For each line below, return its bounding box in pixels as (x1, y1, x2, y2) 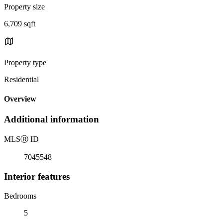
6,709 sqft (4, 19, 35, 28)
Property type (4, 58, 46, 67)
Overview (4, 95, 36, 104)
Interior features (4, 171, 70, 182)
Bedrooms (4, 191, 36, 200)
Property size (4, 2, 45, 11)
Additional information (4, 114, 99, 125)
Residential (4, 75, 39, 84)
